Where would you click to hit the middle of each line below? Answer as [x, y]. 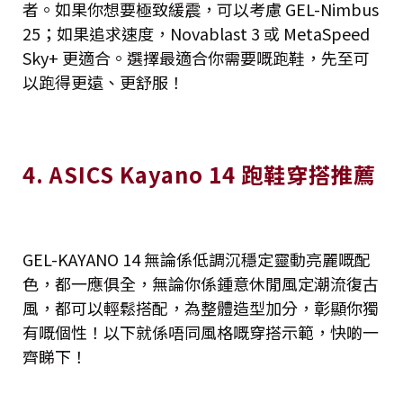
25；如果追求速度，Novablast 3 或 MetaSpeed [196, 34]
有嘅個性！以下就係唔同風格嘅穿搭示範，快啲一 [201, 332]
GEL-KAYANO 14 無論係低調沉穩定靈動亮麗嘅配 [197, 260]
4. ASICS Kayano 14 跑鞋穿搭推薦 [199, 175]
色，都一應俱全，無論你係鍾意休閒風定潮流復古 [201, 284]
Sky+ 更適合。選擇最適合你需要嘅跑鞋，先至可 [196, 58]
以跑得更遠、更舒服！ [103, 82]
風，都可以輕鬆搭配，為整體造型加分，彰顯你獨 [201, 308]
